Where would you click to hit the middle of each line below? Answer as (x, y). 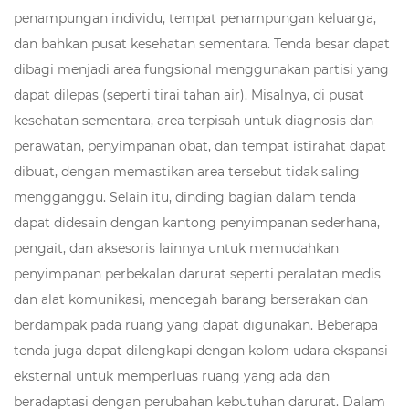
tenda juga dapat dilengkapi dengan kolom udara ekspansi (201, 350)
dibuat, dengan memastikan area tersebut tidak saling (187, 171)
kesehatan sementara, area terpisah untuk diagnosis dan (194, 120)
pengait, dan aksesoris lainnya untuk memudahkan (176, 248)
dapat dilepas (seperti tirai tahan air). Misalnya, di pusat (189, 94)
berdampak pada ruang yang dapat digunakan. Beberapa (196, 325)
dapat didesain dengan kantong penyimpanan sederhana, (197, 222)
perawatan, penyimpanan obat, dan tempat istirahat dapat (200, 146)
